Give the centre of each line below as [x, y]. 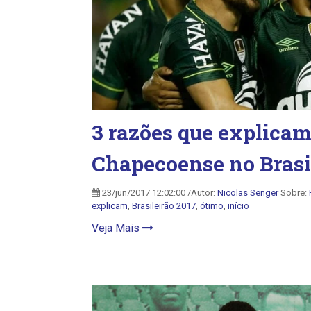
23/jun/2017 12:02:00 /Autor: [159, 193]
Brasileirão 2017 [164, 206]
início [238, 206]
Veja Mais [117, 228]
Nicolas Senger [248, 193]
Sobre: [294, 193]
